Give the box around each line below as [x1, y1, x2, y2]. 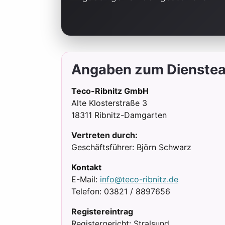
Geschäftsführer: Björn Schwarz [71, 142, 192, 153]
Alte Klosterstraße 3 [71, 98, 148, 108]
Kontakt [71, 162, 102, 173]
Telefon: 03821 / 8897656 [71, 186, 171, 197]
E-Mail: [71, 174, 100, 185]
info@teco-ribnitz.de [100, 174, 179, 185]
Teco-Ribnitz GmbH [71, 86, 149, 96]
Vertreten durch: [71, 130, 138, 141]
